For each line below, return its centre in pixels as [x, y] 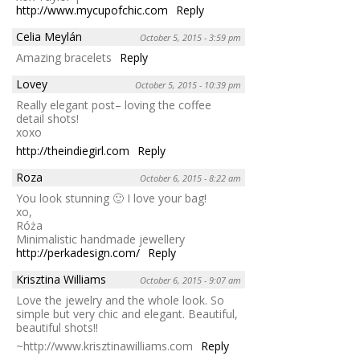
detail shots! [47, 118]
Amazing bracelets [64, 57]
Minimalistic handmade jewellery [100, 239]
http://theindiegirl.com [73, 150]
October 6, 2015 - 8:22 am [190, 178]
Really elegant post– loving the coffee [114, 104]
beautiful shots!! [57, 327]
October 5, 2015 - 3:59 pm [190, 37]
